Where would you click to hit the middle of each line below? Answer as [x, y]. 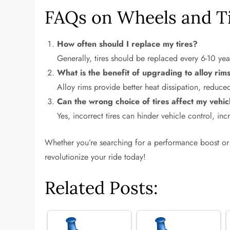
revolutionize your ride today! [95, 157]
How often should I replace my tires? [128, 44]
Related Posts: [102, 188]
